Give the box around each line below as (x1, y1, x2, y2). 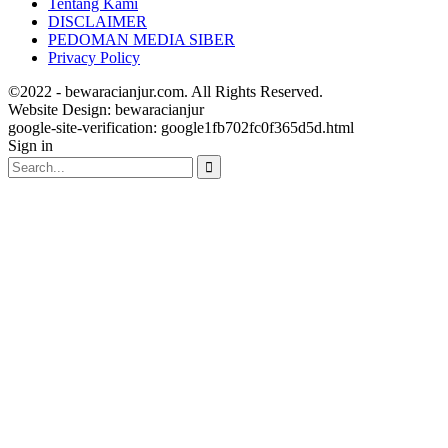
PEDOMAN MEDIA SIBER (48, 30, 235, 48)
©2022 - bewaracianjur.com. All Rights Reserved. (8, 82, 323, 100)
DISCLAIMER (48, 12, 147, 30)
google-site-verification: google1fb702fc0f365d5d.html (8, 118, 354, 136)
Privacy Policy (48, 48, 140, 66)
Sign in (8, 136, 53, 154)
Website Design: (8, 100, 115, 118)
